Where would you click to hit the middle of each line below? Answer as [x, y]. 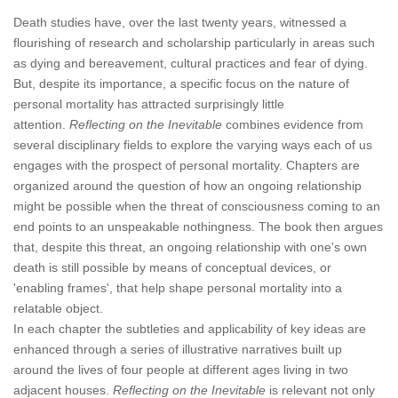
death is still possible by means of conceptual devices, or [172, 267]
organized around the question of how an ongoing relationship [187, 186]
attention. [41, 124]
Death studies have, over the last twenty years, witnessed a [180, 22]
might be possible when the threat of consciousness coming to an [197, 206]
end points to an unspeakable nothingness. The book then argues [198, 227]
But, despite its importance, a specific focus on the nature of [181, 84]
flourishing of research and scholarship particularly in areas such [194, 43]
